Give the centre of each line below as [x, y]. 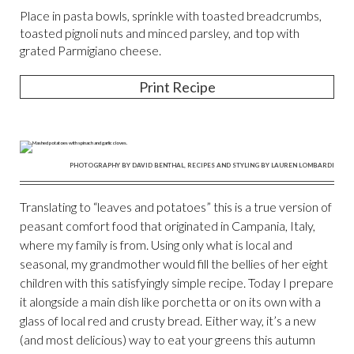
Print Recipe [177, 87]
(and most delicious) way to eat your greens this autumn [168, 339]
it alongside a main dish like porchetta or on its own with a [170, 301]
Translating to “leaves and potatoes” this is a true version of [176, 206]
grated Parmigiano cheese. [90, 50]
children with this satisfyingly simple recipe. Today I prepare [177, 282]
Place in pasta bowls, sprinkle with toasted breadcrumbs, [171, 15]
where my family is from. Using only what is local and [156, 244]
